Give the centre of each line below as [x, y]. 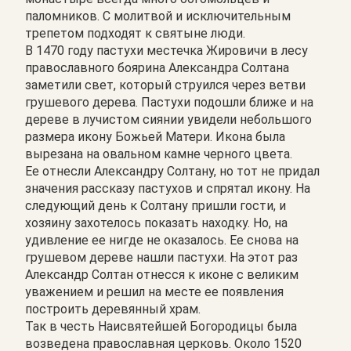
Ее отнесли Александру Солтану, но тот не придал [172, 171]
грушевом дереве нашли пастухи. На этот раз [161, 257]
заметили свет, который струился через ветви [165, 85]
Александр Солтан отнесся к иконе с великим [162, 274]
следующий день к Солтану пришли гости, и [156, 205]
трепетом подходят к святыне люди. [135, 33]
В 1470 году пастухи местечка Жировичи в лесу [166, 50]
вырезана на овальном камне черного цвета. [159, 154]
